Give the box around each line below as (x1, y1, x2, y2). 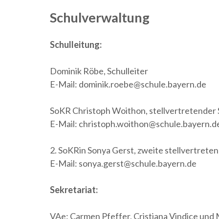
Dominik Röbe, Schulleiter (50, 66, 148, 77)
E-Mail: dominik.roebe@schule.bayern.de (50, 79, 206, 90)
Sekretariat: (50, 184, 98, 196)
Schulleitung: (50, 39, 102, 50)
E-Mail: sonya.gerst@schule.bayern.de (50, 158, 197, 169)
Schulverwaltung (50, 9, 150, 26)
